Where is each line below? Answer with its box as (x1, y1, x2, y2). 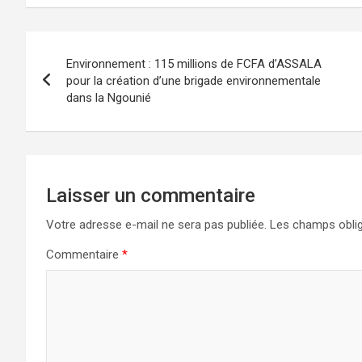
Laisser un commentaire (46, 183, 255, 207)
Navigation (25, 31, 149, 62)
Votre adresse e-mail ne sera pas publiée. (46, 217, 267, 232)
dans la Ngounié (66, 90, 151, 105)
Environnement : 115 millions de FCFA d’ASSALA (66, 56, 322, 71)
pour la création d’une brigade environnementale (66, 73, 321, 88)
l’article (25, 97, 110, 128)
